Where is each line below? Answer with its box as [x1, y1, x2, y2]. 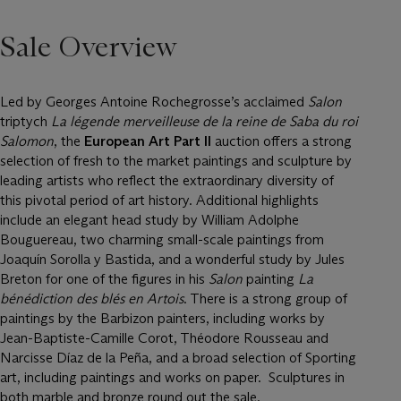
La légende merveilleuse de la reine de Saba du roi [51, 113, 358, 130]
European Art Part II [84, 132, 211, 149]
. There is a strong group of [183, 290, 347, 307]
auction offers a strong [211, 132, 352, 149]
